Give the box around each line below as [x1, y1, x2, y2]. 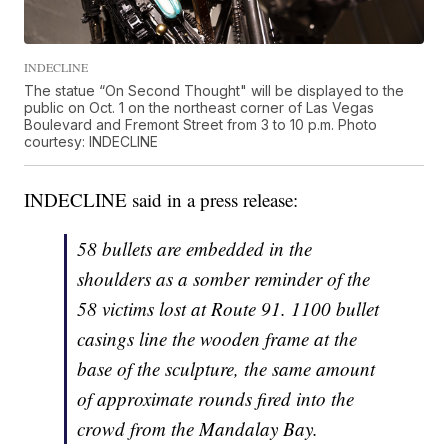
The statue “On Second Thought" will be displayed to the [24, 82, 405, 100]
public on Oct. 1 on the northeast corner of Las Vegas [24, 99, 375, 117]
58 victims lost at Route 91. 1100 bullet [77, 296, 380, 322]
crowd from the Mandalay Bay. [77, 416, 319, 442]
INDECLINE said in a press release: [24, 187, 299, 213]
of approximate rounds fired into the [77, 386, 355, 412]
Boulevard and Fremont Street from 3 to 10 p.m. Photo [24, 116, 378, 134]
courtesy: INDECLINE [24, 133, 159, 151]
